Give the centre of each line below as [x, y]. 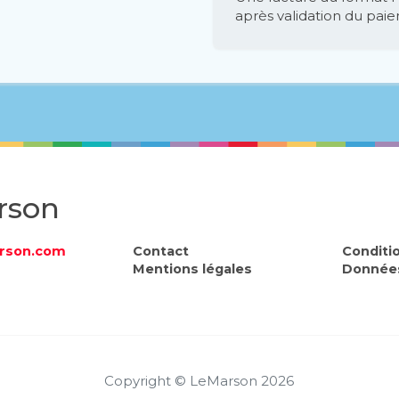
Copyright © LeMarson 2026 [199, 380]
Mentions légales [192, 269]
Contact [160, 251]
